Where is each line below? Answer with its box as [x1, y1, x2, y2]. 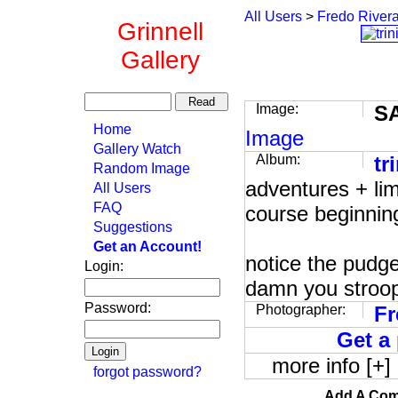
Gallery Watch [93, 141, 181, 156]
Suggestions [93, 219, 172, 235]
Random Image [93, 161, 190, 176]
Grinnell [116, 18, 203, 45]
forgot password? [93, 364, 202, 379]
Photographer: [256, 302, 346, 317]
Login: [84, 259, 123, 274]
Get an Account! [93, 239, 202, 254]
